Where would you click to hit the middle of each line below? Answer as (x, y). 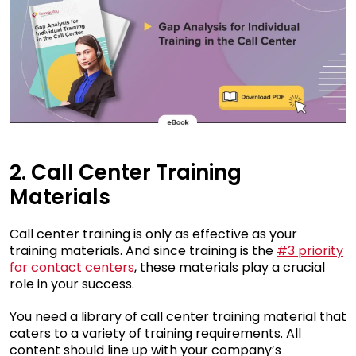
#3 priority (310, 251)
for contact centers (72, 268)
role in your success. (72, 284)
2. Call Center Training (126, 173)
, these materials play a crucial (230, 268)
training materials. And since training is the (141, 251)
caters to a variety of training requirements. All (155, 334)
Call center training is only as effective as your (153, 234)
